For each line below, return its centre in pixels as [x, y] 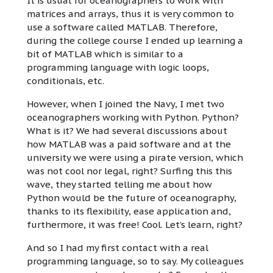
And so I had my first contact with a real [118, 248]
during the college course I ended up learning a [135, 41]
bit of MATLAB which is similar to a [105, 54]
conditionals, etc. [66, 81]
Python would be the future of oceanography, [132, 198]
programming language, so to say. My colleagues [135, 261]
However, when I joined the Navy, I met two [126, 104]
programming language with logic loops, [118, 68]
